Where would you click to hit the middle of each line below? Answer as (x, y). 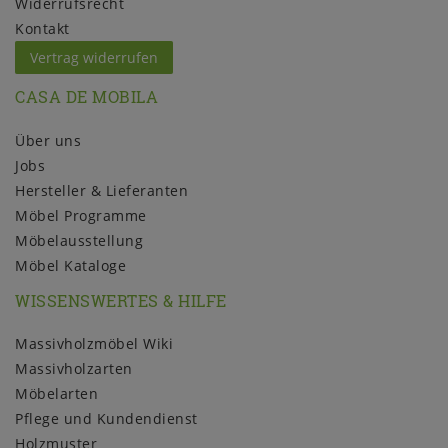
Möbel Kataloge (70, 265)
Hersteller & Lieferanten (101, 190)
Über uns (48, 140)
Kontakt (42, 29)
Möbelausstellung (79, 240)
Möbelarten (56, 394)
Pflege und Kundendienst (106, 419)
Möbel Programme (81, 215)
